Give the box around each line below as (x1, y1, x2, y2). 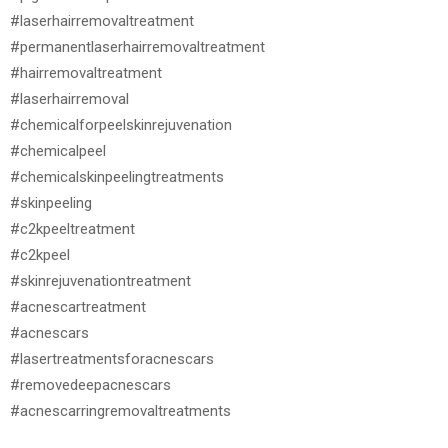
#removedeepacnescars (10, 376, 171, 395)
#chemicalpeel (10, 142, 106, 161)
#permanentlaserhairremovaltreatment (10, 38, 265, 57)
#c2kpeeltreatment (10, 220, 135, 239)
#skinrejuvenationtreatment (10, 272, 191, 291)
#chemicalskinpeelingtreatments (10, 168, 224, 187)
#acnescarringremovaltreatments (10, 402, 231, 421)
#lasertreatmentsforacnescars (10, 350, 214, 369)
